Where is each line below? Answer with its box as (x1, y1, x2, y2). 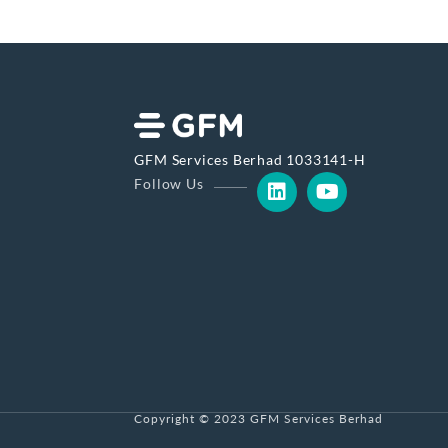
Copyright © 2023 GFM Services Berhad (134, 411, 384, 426)
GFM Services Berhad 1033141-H (134, 150, 366, 168)
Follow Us (134, 174, 204, 192)
